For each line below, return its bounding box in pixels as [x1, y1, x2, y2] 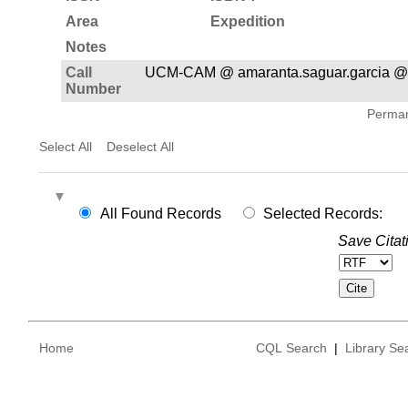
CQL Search [255, 341, 327, 356]
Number [65, 80, 121, 97]
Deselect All [106, 138, 174, 154]
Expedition [209, 13, 285, 29]
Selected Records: [263, 205, 383, 221]
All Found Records [99, 205, 221, 221]
